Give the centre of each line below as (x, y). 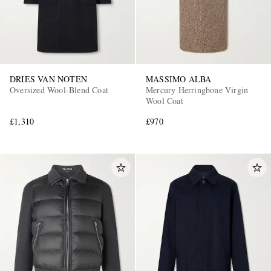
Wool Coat (165, 101)
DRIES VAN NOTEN (48, 79)
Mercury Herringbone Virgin (197, 90)
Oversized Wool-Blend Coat (59, 90)
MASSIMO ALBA (179, 79)
